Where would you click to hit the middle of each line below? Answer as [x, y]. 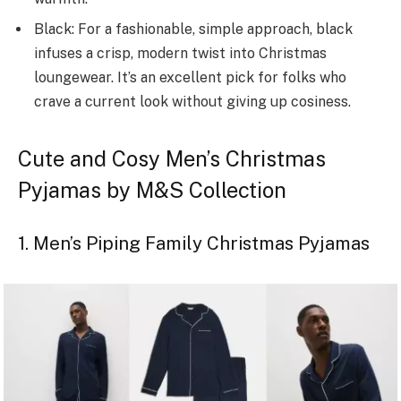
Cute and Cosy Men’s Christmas [172, 158]
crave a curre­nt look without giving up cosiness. [192, 102]
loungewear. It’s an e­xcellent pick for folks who [190, 78]
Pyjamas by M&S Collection [152, 189]
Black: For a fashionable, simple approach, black [193, 30]
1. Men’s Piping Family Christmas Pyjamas [194, 244]
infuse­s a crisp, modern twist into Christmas [180, 54]
